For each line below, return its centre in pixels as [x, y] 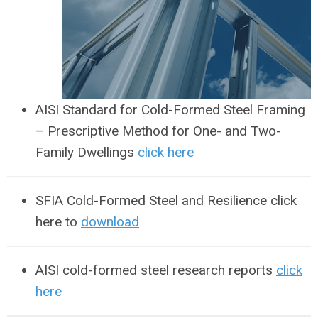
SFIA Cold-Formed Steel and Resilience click [166, 200]
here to [58, 221]
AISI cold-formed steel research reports [156, 270]
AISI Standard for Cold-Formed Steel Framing [170, 109]
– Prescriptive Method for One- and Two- [158, 131]
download [110, 221]
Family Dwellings [87, 152]
